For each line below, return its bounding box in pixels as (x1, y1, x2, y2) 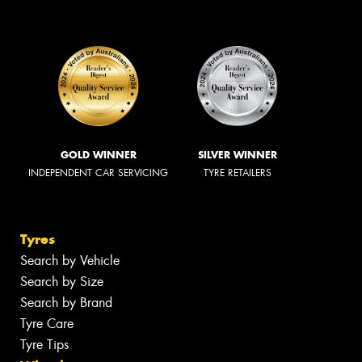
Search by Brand (20, 294, 112, 312)
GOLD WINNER (60, 148, 137, 161)
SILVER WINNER (198, 148, 277, 161)
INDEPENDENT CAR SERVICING (28, 166, 168, 179)
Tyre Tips (20, 336, 69, 354)
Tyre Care (20, 315, 74, 333)
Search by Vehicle (20, 252, 120, 270)
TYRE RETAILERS (204, 166, 271, 179)
